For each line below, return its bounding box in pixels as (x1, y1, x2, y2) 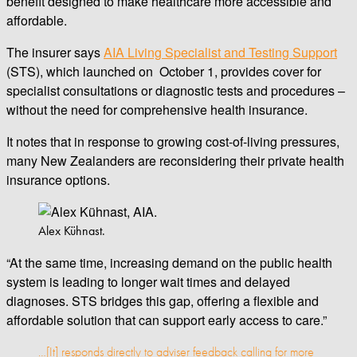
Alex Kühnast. (38, 222, 105, 239)
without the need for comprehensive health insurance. (6, 100, 308, 119)
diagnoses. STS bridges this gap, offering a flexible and (6, 291, 319, 310)
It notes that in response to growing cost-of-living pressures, (6, 131, 339, 151)
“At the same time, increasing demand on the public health (6, 253, 332, 272)
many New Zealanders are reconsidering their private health (6, 151, 344, 170)
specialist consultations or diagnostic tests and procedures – (6, 80, 345, 100)
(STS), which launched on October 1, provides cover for (6, 61, 321, 80)
